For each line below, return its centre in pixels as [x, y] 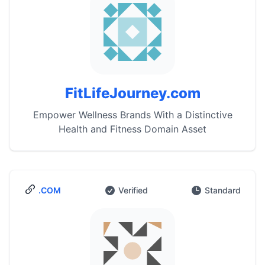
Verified [133, 190]
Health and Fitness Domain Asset [132, 129]
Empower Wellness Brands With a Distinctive [132, 115]
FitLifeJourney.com [132, 93]
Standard [223, 190]
